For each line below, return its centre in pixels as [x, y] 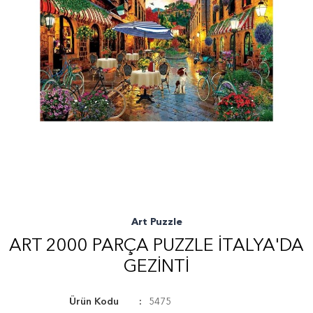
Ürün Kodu [94, 302]
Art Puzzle [156, 222]
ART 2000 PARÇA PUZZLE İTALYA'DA [156, 246]
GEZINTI [156, 267]
